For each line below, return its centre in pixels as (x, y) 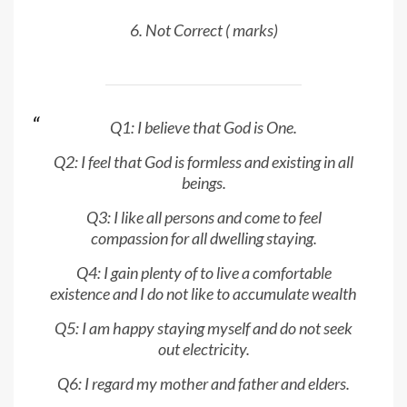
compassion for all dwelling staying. (203, 238)
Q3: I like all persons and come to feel (203, 218)
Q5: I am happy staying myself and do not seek (203, 328)
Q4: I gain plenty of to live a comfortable (203, 273)
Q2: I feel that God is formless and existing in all (203, 162)
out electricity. (203, 349)
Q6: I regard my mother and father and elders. (203, 384)
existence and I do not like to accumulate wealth (203, 294)
